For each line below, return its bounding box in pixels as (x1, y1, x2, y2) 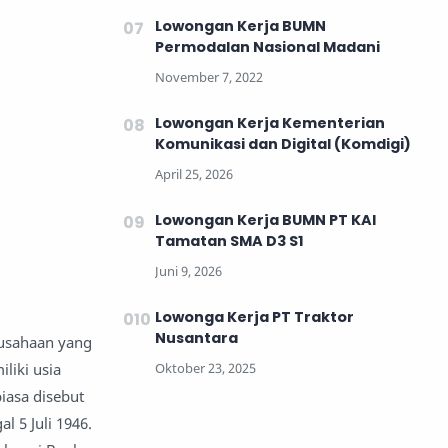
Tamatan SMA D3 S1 (155, 230, 304, 251)
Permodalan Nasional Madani (155, 36, 380, 57)
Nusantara (155, 327, 238, 348)
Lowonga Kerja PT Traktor (155, 306, 354, 327)
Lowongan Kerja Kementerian (155, 112, 385, 133)
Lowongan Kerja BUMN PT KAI (155, 209, 376, 230)
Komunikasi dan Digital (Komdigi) (155, 133, 411, 154)
